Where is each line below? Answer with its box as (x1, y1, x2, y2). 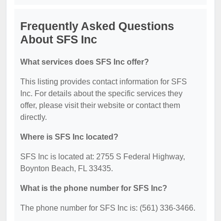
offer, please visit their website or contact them (20, 101, 180, 110)
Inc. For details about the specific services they (20, 89, 183, 98)
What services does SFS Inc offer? (20, 58, 149, 66)
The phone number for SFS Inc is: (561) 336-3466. (20, 204, 195, 212)
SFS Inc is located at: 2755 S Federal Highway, (20, 152, 185, 161)
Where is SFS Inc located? (20, 133, 118, 141)
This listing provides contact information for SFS (20, 77, 187, 86)
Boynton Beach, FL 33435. (20, 164, 113, 173)
